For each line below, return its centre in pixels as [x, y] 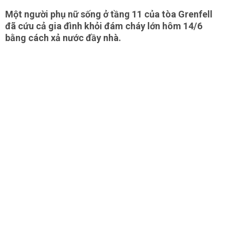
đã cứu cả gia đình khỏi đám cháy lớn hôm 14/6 [104, 26]
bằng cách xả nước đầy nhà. [64, 38]
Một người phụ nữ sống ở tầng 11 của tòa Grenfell [109, 14]
